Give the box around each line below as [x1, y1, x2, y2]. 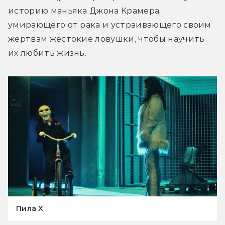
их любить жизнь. [8, 48, 87, 58]
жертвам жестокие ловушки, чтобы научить [8, 34, 205, 44]
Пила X [16, 203, 44, 213]
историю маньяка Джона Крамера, [8, 6, 161, 16]
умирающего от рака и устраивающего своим [8, 20, 211, 30]
